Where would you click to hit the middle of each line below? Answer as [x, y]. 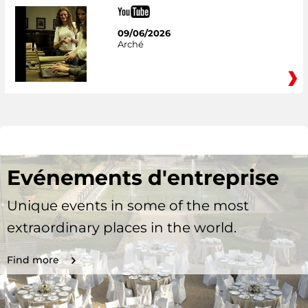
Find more [33, 260]
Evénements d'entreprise [143, 177]
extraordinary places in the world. [122, 227]
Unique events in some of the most [128, 205]
